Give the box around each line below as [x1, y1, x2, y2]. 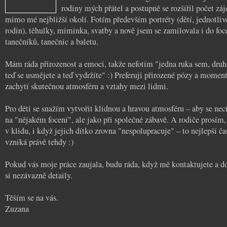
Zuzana [5, 203, 29, 214]
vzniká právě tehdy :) [5, 136, 73, 147]
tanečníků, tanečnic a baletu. [5, 35, 98, 47]
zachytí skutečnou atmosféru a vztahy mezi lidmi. [5, 80, 168, 92]
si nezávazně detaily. [5, 169, 72, 181]
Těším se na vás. [5, 192, 58, 203]
